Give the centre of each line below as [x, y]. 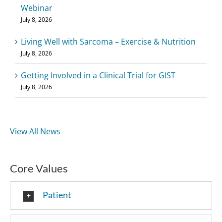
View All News [35, 132]
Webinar [37, 8]
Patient [57, 195]
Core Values [39, 168]
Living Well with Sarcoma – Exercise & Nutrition [108, 42]
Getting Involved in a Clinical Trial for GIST [98, 76]
